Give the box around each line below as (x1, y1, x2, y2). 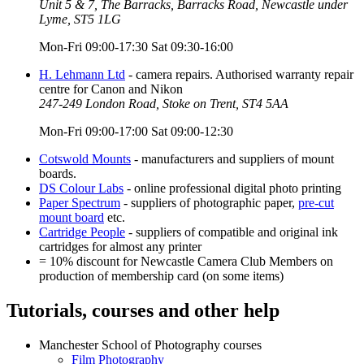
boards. (39, 167, 76, 181)
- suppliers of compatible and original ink (125, 225, 338, 240)
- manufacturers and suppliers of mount (131, 152, 334, 167)
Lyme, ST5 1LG (39, 12, 121, 27)
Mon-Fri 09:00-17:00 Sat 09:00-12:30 (39, 124, 233, 139)
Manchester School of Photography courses (39, 338, 262, 353)
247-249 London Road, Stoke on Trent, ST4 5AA (39, 97, 288, 111)
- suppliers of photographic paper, (120, 196, 298, 210)
